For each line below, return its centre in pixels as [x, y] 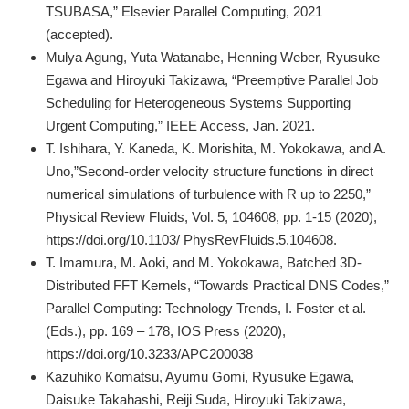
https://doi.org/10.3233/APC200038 [149, 354]
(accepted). [79, 35]
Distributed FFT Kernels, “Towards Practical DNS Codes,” [217, 286]
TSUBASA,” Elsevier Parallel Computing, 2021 [184, 12]
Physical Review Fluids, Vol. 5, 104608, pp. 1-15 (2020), [211, 217]
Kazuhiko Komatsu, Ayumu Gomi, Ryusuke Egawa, [200, 377]
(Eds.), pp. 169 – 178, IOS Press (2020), [166, 331]
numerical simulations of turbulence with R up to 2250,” [208, 194]
